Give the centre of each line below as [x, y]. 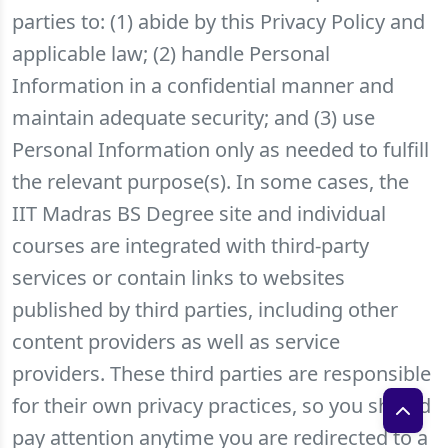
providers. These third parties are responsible [221, 373]
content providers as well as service [176, 341]
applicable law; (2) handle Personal [171, 53]
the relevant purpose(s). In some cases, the [210, 181]
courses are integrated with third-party [190, 245]
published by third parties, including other [205, 309]
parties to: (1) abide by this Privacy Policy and [218, 21]
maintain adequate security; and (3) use [193, 117]
